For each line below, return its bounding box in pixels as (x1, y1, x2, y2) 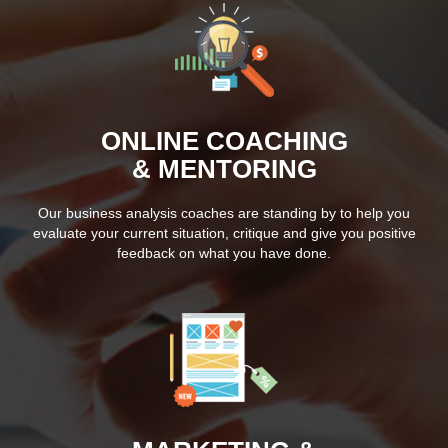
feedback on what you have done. (117, 244, 331, 261)
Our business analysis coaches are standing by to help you (38, 204, 410, 221)
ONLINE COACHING (100, 125, 348, 156)
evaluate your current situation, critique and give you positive (32, 224, 416, 241)
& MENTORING (131, 153, 317, 184)
